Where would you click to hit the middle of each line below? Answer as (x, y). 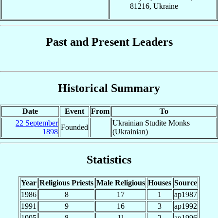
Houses (160, 182)
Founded (74, 127)
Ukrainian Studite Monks (151, 123)
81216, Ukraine (154, 6)
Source (186, 182)
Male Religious (121, 182)
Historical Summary (109, 88)
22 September (37, 123)
